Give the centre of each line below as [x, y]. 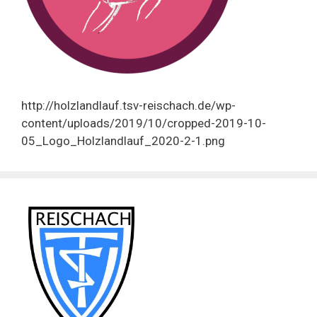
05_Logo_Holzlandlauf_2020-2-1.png [123, 140]
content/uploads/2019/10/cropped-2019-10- [144, 123]
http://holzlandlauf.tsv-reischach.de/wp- [128, 105]
